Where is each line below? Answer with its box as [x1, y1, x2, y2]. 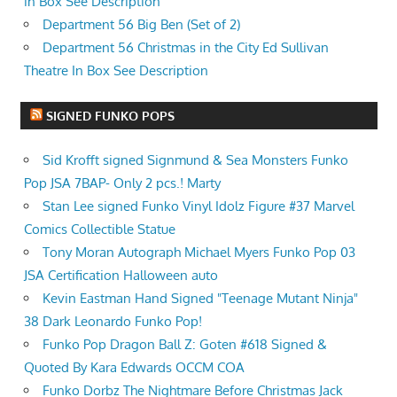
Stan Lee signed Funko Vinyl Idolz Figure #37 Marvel [43, 198, 354, 215]
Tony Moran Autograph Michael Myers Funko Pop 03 [43, 244, 355, 261]
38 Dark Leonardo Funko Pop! [24, 313, 202, 331]
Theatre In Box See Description [24, 61, 208, 79]
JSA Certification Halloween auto [24, 267, 218, 284]
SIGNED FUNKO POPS [45, 108, 175, 124]
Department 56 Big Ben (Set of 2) [43, 15, 240, 33]
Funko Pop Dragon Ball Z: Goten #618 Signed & [43, 336, 327, 354]
